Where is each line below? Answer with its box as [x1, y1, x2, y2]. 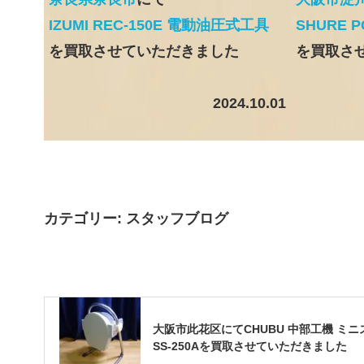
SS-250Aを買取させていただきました [152, 340, 347, 353]
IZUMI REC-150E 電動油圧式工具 [48, 17, 269, 34]
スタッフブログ [125, 210, 228, 227]
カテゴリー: [43, 210, 126, 227]
